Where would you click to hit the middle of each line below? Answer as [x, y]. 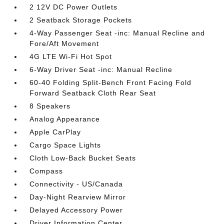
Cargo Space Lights [65, 145]
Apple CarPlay [55, 132]
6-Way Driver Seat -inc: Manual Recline [101, 69]
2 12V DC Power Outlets [74, 7]
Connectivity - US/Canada [76, 184]
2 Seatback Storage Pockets [81, 20]
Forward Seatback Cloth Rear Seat [93, 93]
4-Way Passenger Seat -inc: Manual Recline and [117, 33]
